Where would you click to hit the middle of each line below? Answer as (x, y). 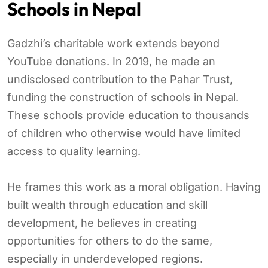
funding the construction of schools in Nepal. (123, 97)
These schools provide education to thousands (128, 115)
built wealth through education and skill (107, 205)
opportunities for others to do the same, (110, 240)
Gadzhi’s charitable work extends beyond (113, 43)
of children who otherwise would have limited (124, 133)
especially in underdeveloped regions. (105, 258)
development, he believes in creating (102, 223)
